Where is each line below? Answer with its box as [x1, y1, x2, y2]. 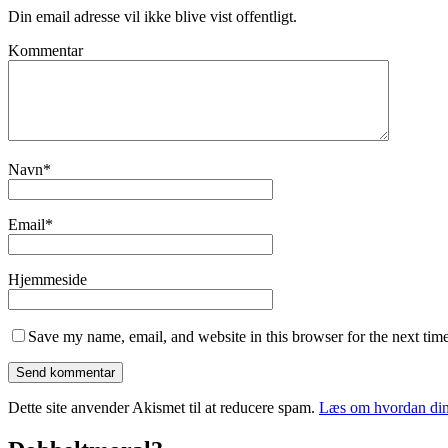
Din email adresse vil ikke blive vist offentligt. [8, 8, 297, 26]
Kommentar [8, 42, 83, 60]
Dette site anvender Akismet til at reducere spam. [8, 399, 319, 417]
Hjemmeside [8, 271, 87, 289]
